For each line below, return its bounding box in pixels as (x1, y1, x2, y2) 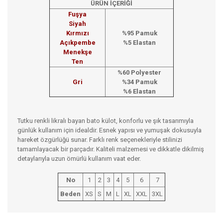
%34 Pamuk (121, 78, 157, 86)
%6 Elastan (123, 88, 156, 96)
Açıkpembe (59, 39, 96, 47)
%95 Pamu (121, 29, 154, 37)
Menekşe (63, 48, 92, 56)
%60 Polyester (117, 69, 161, 77)
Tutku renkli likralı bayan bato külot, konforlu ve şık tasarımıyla (17, 117, 194, 125)
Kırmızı (66, 29, 89, 37)
